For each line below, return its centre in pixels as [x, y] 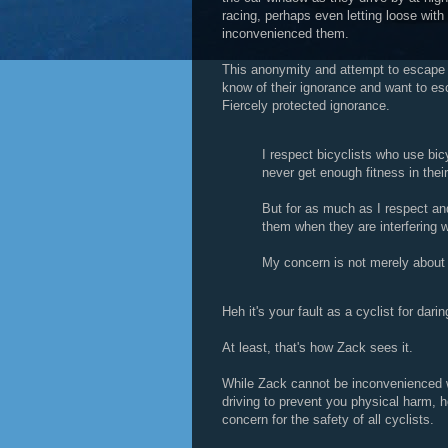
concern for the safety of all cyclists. [328, 419]
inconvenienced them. [285, 33]
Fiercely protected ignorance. [306, 105]
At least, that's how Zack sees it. [317, 347]
